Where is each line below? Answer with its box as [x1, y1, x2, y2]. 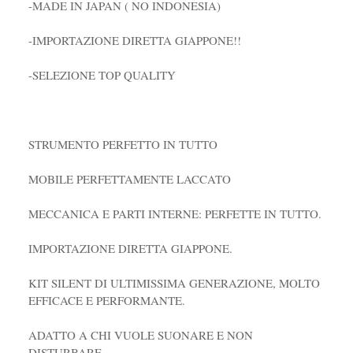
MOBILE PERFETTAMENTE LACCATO [28, 170, 231, 187]
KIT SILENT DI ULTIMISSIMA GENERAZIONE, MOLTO [28, 274, 320, 291]
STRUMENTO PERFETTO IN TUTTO [28, 136, 217, 152]
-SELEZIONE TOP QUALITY [28, 66, 176, 83]
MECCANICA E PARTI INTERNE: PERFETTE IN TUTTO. [28, 205, 321, 221]
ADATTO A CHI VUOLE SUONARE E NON [28, 326, 253, 343]
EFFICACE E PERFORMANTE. [28, 292, 185, 308]
